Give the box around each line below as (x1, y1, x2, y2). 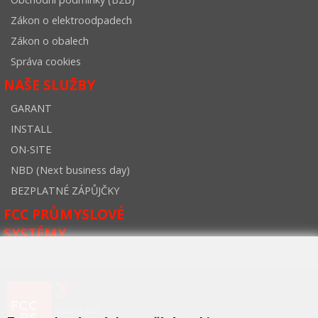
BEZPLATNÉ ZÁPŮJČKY (11, 184, 119, 197)
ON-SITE (11, 143, 51, 156)
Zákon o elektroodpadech (11, 13, 132, 27)
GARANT (11, 102, 52, 115)
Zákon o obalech (11, 34, 89, 48)
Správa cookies (11, 55, 81, 68)
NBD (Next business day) (11, 163, 130, 177)
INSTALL (11, 122, 52, 136)
